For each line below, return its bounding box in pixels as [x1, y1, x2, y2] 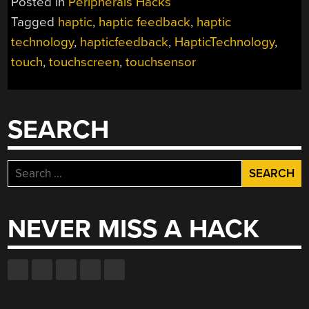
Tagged [11, 14, 59, 30]
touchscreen [49, 54, 120, 70]
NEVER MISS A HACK [8, 213, 260, 245]
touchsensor [126, 54, 197, 70]
